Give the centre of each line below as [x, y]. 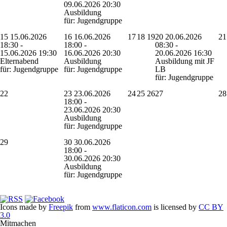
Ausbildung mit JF [185, 61]
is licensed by [175, 207]
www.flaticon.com [122, 207]
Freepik [61, 207]
